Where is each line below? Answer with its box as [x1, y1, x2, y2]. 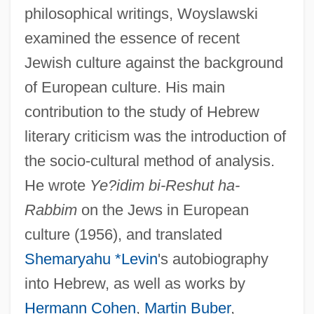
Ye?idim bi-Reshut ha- [89, 176, 240, 194]
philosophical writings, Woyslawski [24, 4, 258, 22]
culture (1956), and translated [24, 225, 222, 243]
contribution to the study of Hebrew [24, 102, 259, 121]
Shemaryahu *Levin [24, 250, 158, 268]
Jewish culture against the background [24, 53, 283, 71]
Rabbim [24, 200, 77, 219]
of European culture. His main [24, 78, 225, 96]
